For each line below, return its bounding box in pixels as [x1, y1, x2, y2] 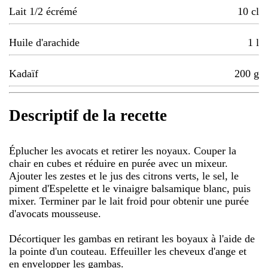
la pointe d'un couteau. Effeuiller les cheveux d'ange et [9, 245, 246, 257]
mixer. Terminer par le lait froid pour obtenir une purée [9, 194, 249, 207]
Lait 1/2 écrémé [9, 5, 77, 18]
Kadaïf [9, 68, 38, 80]
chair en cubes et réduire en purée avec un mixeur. [9, 157, 228, 169]
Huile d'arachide [9, 36, 80, 49]
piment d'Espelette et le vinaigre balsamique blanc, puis [9, 182, 251, 194]
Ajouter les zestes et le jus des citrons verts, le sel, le [9, 169, 239, 182]
